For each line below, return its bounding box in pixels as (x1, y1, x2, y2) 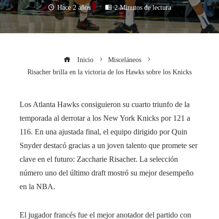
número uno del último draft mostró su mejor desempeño (20, 169, 194, 177)
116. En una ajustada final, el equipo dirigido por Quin (20, 128, 187, 136)
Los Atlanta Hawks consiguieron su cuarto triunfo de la (20, 100, 190, 109)
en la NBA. (20, 182, 55, 191)
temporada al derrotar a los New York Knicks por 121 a (20, 114, 190, 123)
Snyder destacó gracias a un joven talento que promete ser (20, 141, 197, 150)
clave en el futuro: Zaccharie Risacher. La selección (20, 155, 178, 164)
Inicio (75, 56, 93, 64)
